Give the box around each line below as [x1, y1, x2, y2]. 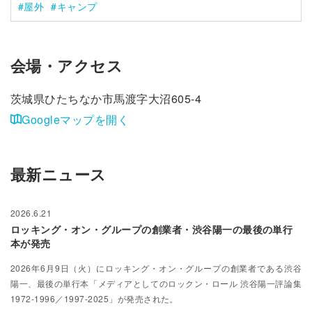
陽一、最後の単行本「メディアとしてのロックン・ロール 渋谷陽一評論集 [10, 277, 302, 290]
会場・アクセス [10, 54, 123, 77]
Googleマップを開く [22, 111, 130, 127]
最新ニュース [10, 162, 107, 185]
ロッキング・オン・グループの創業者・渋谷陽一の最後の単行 [10, 222, 293, 237]
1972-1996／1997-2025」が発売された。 [10, 292, 178, 305]
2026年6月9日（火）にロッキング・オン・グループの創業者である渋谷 [10, 262, 302, 274]
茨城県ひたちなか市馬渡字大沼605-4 [10, 90, 202, 107]
